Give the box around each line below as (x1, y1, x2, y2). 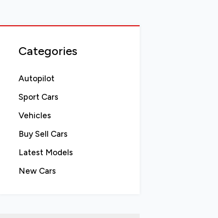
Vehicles (18, 110, 51, 120)
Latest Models (18, 147, 73, 157)
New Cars (18, 166, 56, 176)
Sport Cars (18, 92, 58, 102)
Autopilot (18, 73, 54, 83)
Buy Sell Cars (18, 129, 68, 139)
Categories (18, 43, 77, 58)
